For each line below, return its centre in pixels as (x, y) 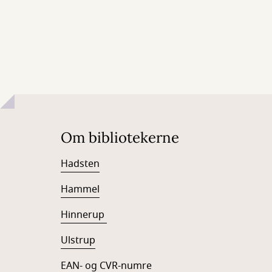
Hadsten (80, 164)
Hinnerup (84, 215)
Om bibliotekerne (120, 138)
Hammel (80, 190)
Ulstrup (78, 241)
